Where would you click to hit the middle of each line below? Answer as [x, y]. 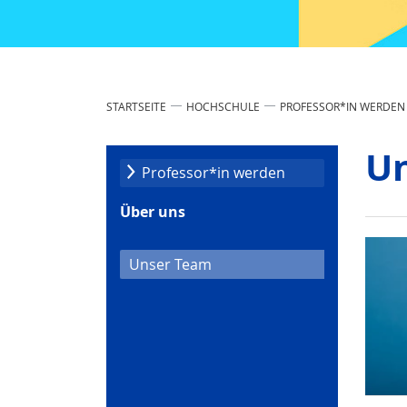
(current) [241, 263]
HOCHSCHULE [223, 106]
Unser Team [170, 264]
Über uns [153, 212]
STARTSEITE [136, 106]
